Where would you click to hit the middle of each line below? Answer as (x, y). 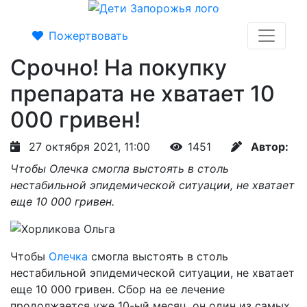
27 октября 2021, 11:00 (89, 147)
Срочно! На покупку (119, 67)
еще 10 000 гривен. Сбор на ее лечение (118, 289)
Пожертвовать (88, 36)
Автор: (270, 147)
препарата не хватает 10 (143, 94)
